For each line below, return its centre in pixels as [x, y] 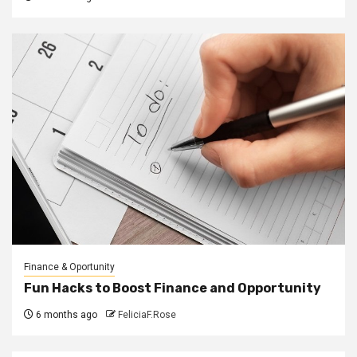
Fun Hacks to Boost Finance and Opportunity [173, 288]
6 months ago [65, 314]
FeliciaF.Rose [147, 314]
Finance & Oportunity [69, 267]
